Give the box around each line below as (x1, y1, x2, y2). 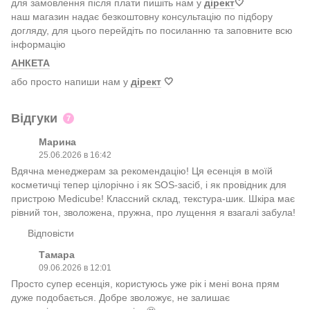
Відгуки (11, 111, 57, 126)
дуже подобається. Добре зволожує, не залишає (11, 292, 230, 304)
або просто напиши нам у (11, 76, 131, 88)
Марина (39, 136, 76, 148)
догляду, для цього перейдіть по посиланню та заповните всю (11, 25, 293, 37)
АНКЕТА (11, 57, 50, 69)
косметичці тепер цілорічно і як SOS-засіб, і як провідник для (11, 179, 286, 191)
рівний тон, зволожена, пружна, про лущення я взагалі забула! (11, 207, 295, 219)
